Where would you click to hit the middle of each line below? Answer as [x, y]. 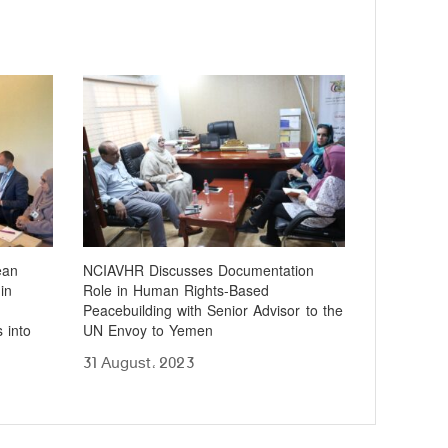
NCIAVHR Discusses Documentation [199, 272]
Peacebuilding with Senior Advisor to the [213, 312]
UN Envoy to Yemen [148, 332]
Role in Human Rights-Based [176, 292]
